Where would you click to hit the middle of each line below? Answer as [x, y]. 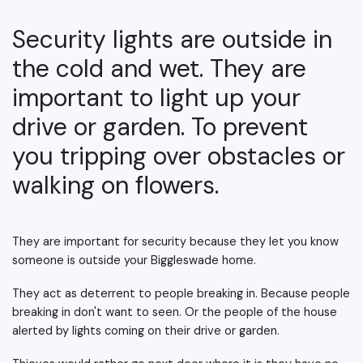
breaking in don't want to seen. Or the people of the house [175, 312]
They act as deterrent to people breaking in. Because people [181, 294]
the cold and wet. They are [159, 69]
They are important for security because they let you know [175, 242]
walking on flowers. [119, 186]
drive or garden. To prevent [160, 127]
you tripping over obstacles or [179, 156]
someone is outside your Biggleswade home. [134, 261]
